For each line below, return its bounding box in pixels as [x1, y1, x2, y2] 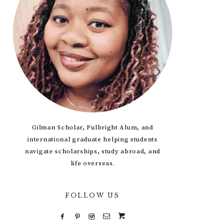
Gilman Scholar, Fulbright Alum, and [32, 123, 153, 131]
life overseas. [70, 159, 115, 167]
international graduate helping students [27, 135, 158, 143]
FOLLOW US [65, 192, 120, 199]
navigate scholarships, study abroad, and [25, 147, 160, 155]
